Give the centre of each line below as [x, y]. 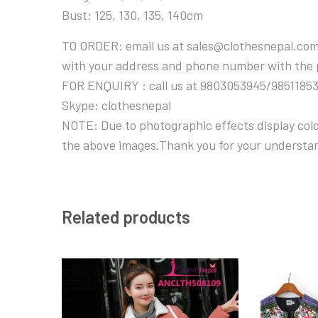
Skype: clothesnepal [116, 105]
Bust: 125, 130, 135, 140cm [132, 15]
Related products [126, 216]
